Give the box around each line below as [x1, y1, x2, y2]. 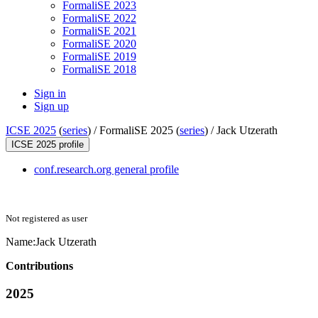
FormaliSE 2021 [62, 25, 136, 38]
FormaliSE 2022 [62, 12, 136, 25]
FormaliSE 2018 [62, 63, 136, 76]
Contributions [6, 260, 73, 273]
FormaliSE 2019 [62, 50, 136, 63]
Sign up [34, 100, 69, 113]
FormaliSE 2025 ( [99, 124, 180, 137]
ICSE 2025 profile [11, 139, 84, 150]
